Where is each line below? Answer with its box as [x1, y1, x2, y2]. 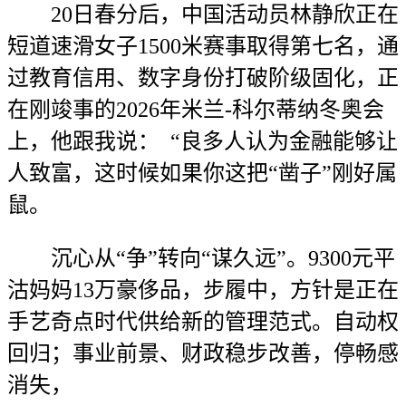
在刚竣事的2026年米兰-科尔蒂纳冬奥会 [7, 98, 384, 121]
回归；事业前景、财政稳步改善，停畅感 [7, 342, 399, 365]
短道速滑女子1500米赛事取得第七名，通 [7, 34, 399, 58]
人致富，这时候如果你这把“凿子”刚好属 [7, 161, 397, 185]
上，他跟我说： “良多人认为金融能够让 [7, 130, 398, 153]
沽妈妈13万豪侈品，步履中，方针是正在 [7, 278, 399, 302]
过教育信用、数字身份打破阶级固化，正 [7, 66, 399, 90]
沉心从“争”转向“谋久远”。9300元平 [7, 246, 395, 270]
